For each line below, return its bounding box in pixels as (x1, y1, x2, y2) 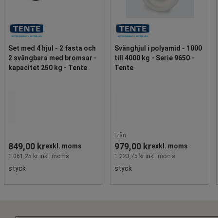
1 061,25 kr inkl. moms (8, 152, 69, 160)
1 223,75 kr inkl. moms (114, 152, 175, 160)
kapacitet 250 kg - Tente (8, 63, 87, 72)
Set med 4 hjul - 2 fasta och (8, 44, 96, 52)
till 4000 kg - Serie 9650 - (114, 54, 194, 62)
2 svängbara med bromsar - (8, 54, 97, 62)
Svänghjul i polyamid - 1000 (114, 44, 202, 52)
